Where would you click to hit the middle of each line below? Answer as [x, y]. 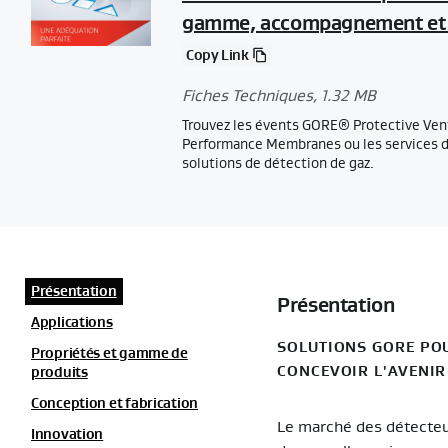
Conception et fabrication [114, 403]
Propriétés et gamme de [109, 353]
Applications [72, 322]
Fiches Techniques [247, 96]
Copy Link [217, 55]
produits [59, 372]
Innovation [67, 434]
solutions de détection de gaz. [278, 162]
